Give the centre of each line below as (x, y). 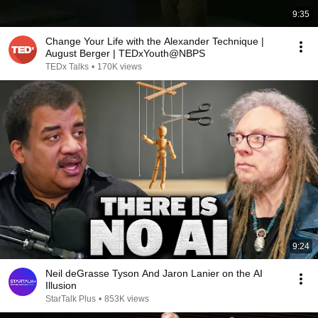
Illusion (61, 285)
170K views (120, 67)
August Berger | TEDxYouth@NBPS (125, 53)
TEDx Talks (67, 67)
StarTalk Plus (71, 299)
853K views (127, 299)
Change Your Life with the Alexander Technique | (155, 41)
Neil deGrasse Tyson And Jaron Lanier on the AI (154, 273)
